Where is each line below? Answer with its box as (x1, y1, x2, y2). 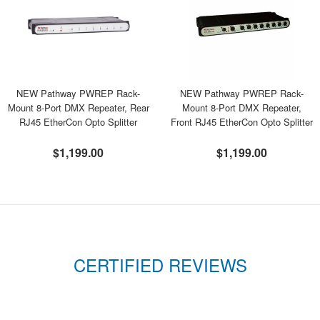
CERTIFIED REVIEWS (73, 252, 247, 277)
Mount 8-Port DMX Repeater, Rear (7, 101, 149, 114)
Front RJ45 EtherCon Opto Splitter (170, 115, 313, 129)
